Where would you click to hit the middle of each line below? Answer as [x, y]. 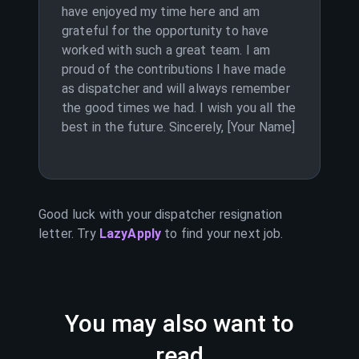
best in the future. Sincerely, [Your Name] [179, 127]
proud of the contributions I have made [174, 69]
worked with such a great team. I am [166, 50]
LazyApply [132, 234]
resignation [249, 214]
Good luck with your [97, 214]
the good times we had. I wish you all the [179, 108]
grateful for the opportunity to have [165, 31]
